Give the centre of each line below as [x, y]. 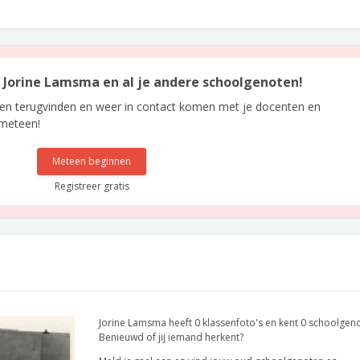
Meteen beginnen [92, 161]
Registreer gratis [92, 186]
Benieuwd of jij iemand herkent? [171, 337]
